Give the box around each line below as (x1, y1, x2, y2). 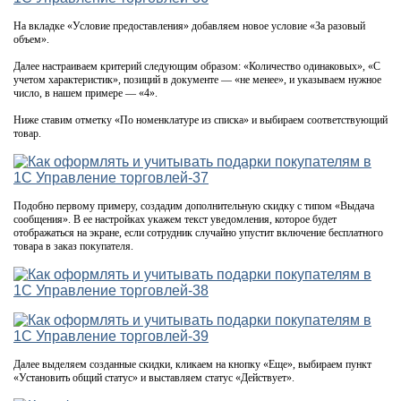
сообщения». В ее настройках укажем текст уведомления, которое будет (13, 212, 337, 226)
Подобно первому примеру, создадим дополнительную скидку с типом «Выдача (13, 199, 374, 212)
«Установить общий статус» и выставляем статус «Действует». (13, 371, 294, 384)
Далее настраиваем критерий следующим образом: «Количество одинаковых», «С (13, 59, 380, 73)
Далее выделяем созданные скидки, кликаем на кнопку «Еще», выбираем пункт (13, 357, 371, 371)
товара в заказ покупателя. (13, 239, 133, 252)
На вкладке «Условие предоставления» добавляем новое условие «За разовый (13, 19, 365, 32)
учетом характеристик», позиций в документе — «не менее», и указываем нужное (13, 73, 381, 86)
